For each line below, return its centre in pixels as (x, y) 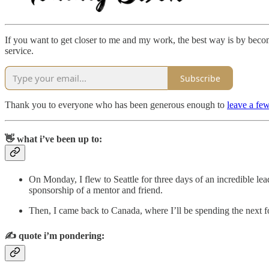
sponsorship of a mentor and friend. (96, 190)
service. (19, 51)
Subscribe (200, 78)
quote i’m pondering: (62, 235)
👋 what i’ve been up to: (53, 139)
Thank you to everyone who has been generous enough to (116, 105)
